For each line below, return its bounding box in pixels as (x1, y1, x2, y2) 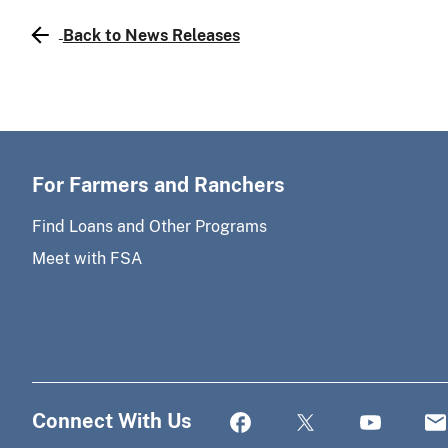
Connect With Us (32, 408, 192, 433)
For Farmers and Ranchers (32, 172, 285, 197)
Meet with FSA (32, 248, 142, 268)
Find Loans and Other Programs (32, 216, 267, 236)
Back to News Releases (62, 25, 240, 45)
